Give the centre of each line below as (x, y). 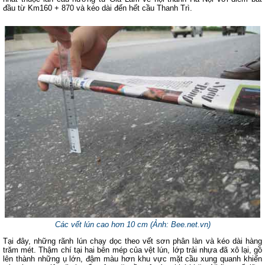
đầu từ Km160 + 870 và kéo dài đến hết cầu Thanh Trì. (98, 8)
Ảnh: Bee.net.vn (180, 224)
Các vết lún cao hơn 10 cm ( (104, 224)
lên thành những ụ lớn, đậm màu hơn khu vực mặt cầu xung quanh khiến (132, 259)
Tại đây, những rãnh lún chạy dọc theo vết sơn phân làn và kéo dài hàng (132, 241)
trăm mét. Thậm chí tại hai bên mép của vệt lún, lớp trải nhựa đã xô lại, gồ (132, 250)
